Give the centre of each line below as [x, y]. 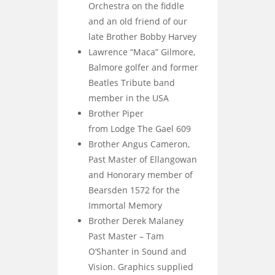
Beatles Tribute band [132, 82]
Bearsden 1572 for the [134, 190]
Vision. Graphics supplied [141, 266]
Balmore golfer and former [143, 67]
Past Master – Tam [126, 236]
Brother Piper [116, 113]
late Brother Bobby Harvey [142, 36]
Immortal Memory [125, 205]
